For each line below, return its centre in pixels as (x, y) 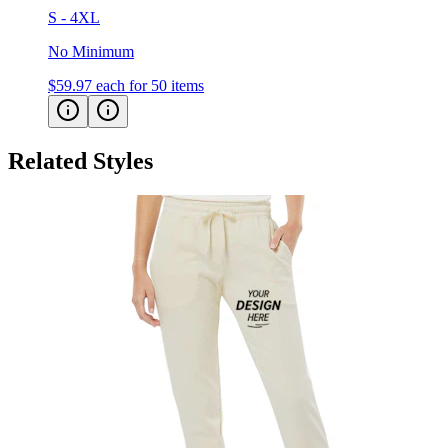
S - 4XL (74, 18)
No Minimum (91, 52)
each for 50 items (150, 86)
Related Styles (80, 161)
